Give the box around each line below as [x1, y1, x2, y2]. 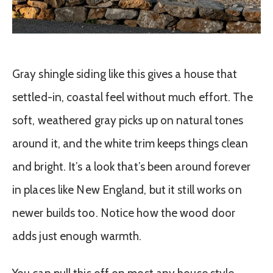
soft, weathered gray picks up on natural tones [12, 113, 244, 128]
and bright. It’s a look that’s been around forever [12, 160, 250, 174]
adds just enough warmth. [12, 229, 142, 244]
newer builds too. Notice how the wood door [12, 206, 235, 221]
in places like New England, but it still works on [12, 183, 242, 197]
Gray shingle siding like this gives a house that [12, 67, 238, 82]
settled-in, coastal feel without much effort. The [12, 90, 253, 105]
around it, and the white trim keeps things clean [12, 136, 249, 151]
